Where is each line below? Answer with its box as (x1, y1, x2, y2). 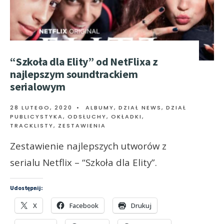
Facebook (69, 201, 98, 210)
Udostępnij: (10, 184, 43, 192)
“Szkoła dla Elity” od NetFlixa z (10, 54, 158, 69)
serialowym (10, 79, 65, 94)
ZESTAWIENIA (58, 121, 106, 130)
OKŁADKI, (111, 112, 144, 121)
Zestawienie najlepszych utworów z (10, 139, 166, 152)
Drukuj (131, 201, 151, 210)
